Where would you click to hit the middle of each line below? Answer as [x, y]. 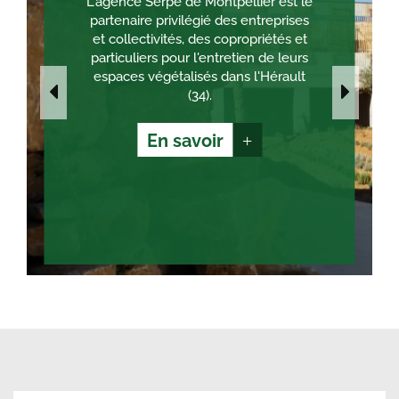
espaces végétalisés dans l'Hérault [199, 76]
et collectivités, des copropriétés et [199, 39]
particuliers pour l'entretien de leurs [199, 57]
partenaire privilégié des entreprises [199, 20]
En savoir [185, 140]
